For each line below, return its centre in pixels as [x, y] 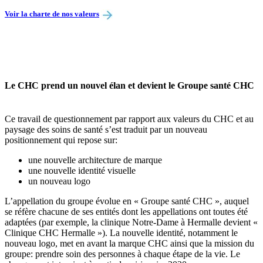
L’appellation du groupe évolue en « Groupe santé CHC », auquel [127, 201]
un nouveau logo [59, 181]
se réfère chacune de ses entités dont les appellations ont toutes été [126, 211]
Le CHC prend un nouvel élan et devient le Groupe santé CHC [129, 85]
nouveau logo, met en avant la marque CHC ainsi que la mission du [129, 243]
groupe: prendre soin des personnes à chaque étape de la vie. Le [122, 254]
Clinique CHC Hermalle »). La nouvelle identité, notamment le [121, 232]
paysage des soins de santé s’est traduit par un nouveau [106, 129]
